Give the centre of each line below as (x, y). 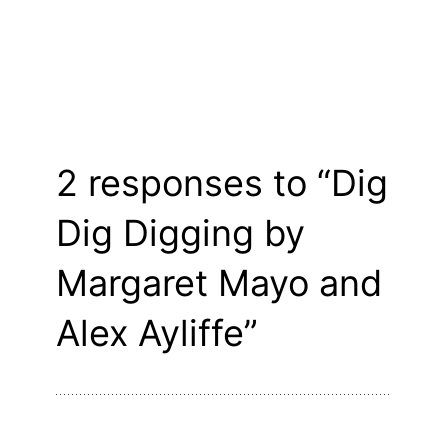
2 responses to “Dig (222, 183)
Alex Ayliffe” (157, 333)
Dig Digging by (180, 233)
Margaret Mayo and (219, 283)
